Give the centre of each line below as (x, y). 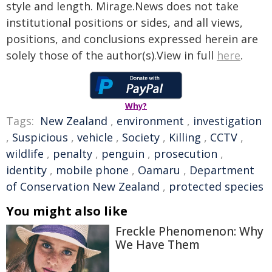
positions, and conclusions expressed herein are (132, 39)
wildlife (25, 154)
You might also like (67, 211)
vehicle (95, 137)
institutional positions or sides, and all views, (124, 22)
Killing (185, 137)
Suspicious (40, 137)
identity (26, 170)
